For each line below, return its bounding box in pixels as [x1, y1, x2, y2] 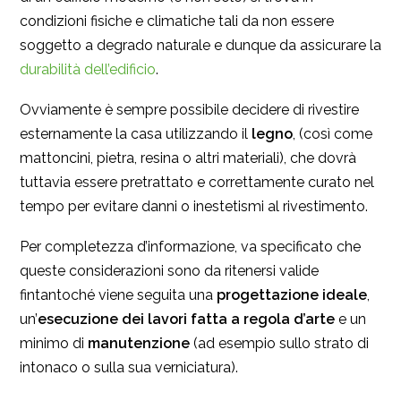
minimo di [20, 335, 88, 353]
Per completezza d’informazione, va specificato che [20, 238, 361, 256]
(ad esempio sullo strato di [190, 335, 369, 353]
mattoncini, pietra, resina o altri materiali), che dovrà [20, 149, 356, 167]
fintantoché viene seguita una [20, 286, 213, 304]
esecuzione [38, 311, 118, 328]
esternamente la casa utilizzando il [20, 125, 252, 143]
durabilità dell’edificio [20, 61, 156, 79]
